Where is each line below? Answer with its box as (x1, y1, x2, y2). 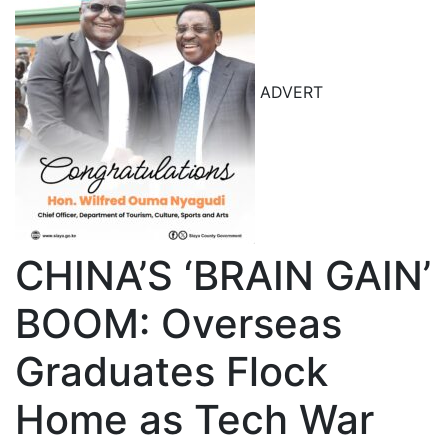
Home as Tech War (15, 395, 374, 444)
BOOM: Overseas (15, 299, 342, 348)
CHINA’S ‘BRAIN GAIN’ (15, 251, 431, 300)
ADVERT (255, 82, 323, 103)
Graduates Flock (15, 347, 328, 396)
